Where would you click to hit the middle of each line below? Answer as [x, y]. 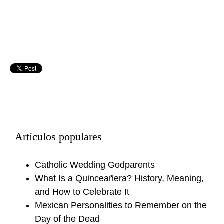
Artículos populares [58, 137]
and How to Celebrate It [82, 192]
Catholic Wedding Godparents [95, 165]
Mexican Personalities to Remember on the [121, 206]
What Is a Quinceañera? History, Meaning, [119, 179]
